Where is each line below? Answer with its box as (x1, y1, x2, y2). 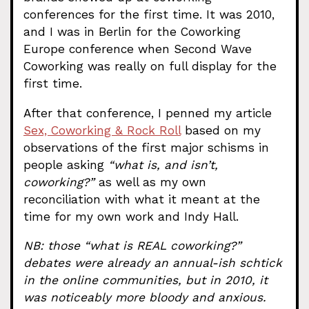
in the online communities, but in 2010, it (23, 272, 268, 287)
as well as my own (94, 175, 206, 189)
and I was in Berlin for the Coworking (23, 25, 241, 39)
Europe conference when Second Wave (23, 42, 252, 57)
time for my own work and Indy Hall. (23, 209, 239, 223)
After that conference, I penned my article (23, 106, 272, 120)
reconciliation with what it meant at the (23, 192, 260, 206)
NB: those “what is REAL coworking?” (23, 238, 241, 252)
